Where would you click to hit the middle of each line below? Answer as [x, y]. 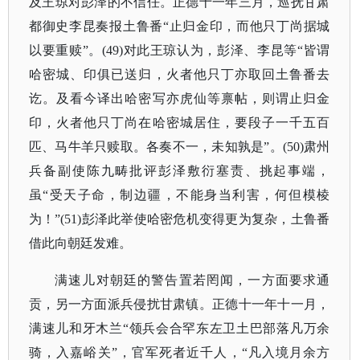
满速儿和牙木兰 [76, 328]
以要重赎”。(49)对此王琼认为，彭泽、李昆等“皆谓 [180, 50]
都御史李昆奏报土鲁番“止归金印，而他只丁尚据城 [180, 26]
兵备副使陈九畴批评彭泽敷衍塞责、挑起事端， [180, 171]
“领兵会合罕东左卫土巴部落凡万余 [226, 328]
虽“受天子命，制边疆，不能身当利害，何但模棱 [180, 195]
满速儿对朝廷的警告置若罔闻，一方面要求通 [192, 280]
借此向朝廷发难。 [80, 243]
